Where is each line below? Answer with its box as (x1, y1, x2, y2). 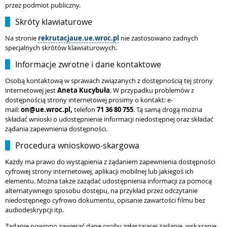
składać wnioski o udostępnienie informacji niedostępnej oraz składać (5, 115, 213, 124)
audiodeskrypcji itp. (5, 205, 64, 214)
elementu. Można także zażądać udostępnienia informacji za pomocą (5, 176, 212, 185)
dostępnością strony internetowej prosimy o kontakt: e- (5, 95, 173, 104)
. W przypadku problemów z (110, 86, 194, 95)
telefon (74, 105, 95, 114)
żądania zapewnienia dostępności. (5, 124, 107, 133)
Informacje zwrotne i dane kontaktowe (15, 59, 161, 70)
